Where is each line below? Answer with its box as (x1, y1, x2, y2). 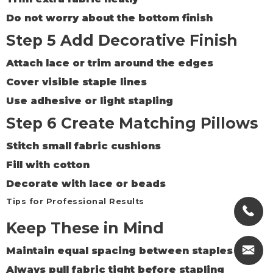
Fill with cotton (6, 159, 90, 171)
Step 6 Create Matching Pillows (6, 113, 258, 132)
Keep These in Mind (6, 218, 164, 237)
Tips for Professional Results (6, 196, 144, 206)
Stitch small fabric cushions (6, 140, 161, 152)
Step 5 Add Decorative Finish (6, 30, 238, 49)
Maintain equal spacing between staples (6, 244, 233, 257)
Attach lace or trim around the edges (6, 57, 213, 69)
